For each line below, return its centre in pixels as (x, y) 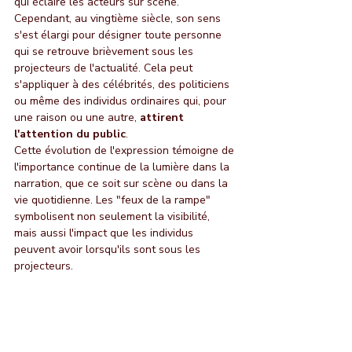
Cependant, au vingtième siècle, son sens (119, 18)
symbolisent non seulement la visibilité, (114, 216)
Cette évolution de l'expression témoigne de (126, 150)
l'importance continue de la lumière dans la (123, 167)
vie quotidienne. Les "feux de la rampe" (114, 200)
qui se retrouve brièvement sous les (105, 51)
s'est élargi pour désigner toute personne (119, 35)
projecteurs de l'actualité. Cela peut (105, 68)
